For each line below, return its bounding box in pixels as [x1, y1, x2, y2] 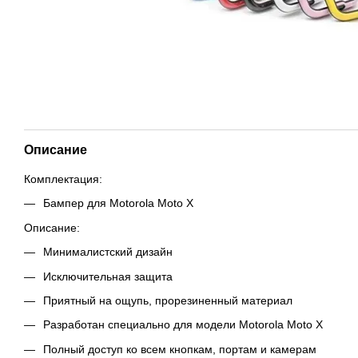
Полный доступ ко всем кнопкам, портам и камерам [43, 342, 316, 356]
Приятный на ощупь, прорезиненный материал [43, 293, 292, 307]
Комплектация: [24, 173, 102, 185]
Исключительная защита [43, 269, 173, 283]
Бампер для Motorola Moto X [43, 197, 193, 210]
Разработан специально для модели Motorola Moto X [43, 318, 323, 332]
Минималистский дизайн [43, 245, 173, 259]
